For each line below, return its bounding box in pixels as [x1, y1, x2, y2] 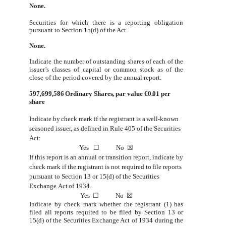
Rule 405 [110, 125, 135, 133]
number [63, 58, 84, 66]
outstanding [93, 58, 126, 66]
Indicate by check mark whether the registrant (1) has [29, 200, 184, 208]
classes [52, 66, 71, 74]
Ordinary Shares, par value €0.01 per [64, 90, 171, 98]
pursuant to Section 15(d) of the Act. [29, 26, 128, 34]
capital [82, 66, 101, 74]
